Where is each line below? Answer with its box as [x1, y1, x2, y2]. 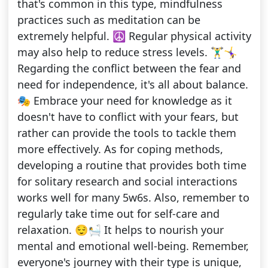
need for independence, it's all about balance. [17, 77, 248, 92]
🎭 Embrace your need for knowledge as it [17, 93, 232, 108]
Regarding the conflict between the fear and [17, 61, 241, 76]
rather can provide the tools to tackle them [17, 126, 236, 141]
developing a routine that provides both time [17, 158, 246, 173]
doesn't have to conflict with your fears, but [17, 109, 239, 124]
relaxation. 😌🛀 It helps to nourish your [17, 223, 224, 237]
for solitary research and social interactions [17, 174, 237, 189]
